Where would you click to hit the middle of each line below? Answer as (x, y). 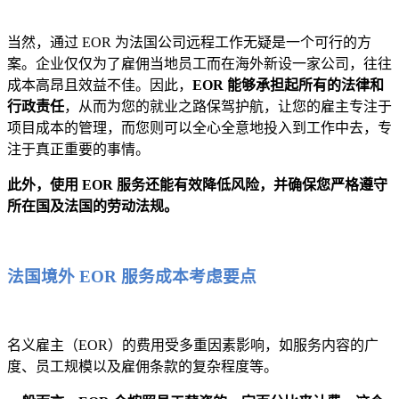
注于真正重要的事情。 (78, 149)
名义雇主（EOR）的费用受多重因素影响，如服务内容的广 (193, 346)
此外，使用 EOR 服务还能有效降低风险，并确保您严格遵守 (197, 184)
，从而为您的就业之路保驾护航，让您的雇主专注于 (228, 106)
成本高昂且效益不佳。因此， (100, 85)
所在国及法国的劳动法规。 (93, 206)
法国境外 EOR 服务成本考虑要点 (134, 276)
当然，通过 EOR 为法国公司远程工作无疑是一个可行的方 (189, 42)
